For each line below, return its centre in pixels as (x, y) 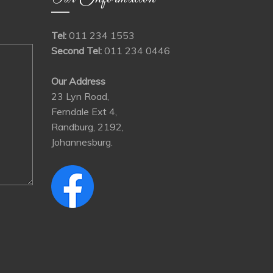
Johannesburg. (82, 142)
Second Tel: (76, 51)
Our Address (78, 81)
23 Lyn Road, (80, 97)
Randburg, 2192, (87, 127)
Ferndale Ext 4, (84, 112)
